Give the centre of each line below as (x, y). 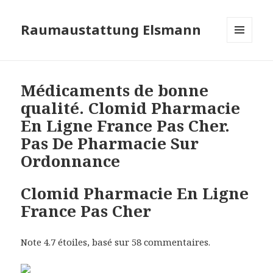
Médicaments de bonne (115, 90)
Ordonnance (71, 161)
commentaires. (176, 242)
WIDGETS (245, 68)
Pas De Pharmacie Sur (110, 144)
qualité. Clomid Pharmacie (131, 108)
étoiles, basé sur (94, 242)
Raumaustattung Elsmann (111, 30)
